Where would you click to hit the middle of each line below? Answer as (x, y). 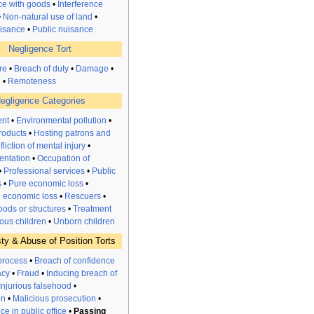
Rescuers (83, 197)
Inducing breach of (82, 274)
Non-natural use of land (48, 17)
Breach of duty (41, 69)
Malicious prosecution (54, 299)
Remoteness (32, 82)
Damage (92, 69)
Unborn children (84, 222)
